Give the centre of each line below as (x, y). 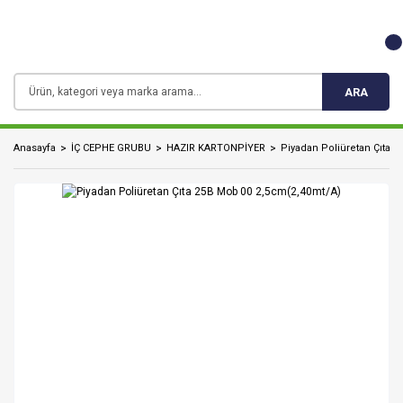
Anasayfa (35, 148)
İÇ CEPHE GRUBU (111, 148)
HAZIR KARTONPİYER (216, 148)
